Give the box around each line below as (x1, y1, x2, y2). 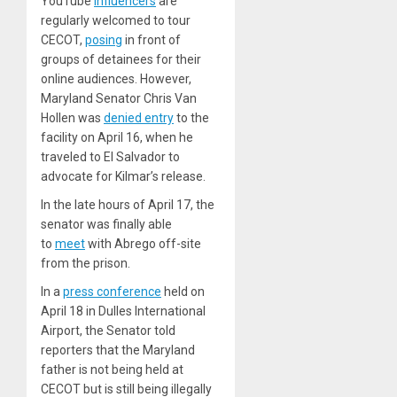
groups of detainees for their (41, 52, 201, 67)
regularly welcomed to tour (41, 13, 191, 28)
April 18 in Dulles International (41, 304, 206, 319)
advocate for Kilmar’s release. (41, 169, 206, 184)
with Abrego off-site (85, 237, 201, 252)
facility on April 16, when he (41, 130, 193, 145)
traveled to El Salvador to (41, 150, 180, 165)
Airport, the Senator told (41, 323, 175, 339)
